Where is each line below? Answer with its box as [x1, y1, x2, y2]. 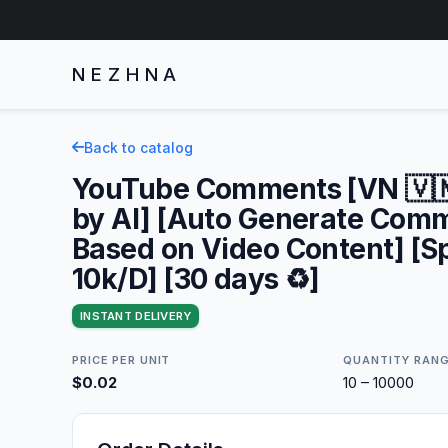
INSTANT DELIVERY [80, 308, 192, 323]
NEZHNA [72, 63, 183, 85]
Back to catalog [84, 138, 193, 156]
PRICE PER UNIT [72, 352, 171, 367]
